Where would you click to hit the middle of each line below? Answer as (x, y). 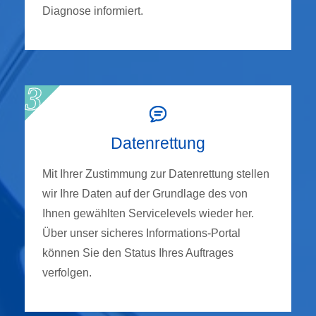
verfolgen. (67, 272)
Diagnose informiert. (93, 11)
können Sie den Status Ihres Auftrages (138, 253)
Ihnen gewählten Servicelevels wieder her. (148, 213)
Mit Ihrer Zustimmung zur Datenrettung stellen (156, 174)
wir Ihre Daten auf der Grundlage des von (145, 193)
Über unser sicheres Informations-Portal (141, 233)
